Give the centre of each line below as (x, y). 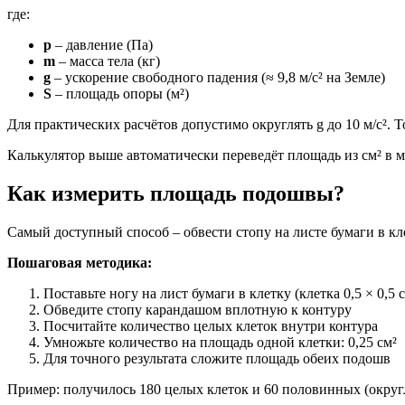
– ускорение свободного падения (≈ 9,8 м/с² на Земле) (218, 78)
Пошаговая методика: (80, 263)
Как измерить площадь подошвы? (176, 194)
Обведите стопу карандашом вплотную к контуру (198, 310)
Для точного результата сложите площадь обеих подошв (217, 359)
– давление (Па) (102, 45)
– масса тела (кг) (108, 61)
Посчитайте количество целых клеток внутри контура (211, 326)
